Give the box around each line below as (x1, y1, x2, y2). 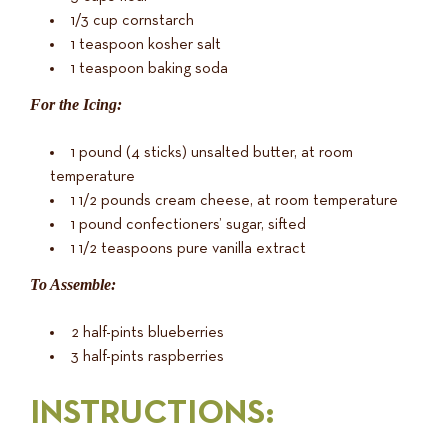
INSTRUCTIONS (30, 396, 265, 431)
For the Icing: (30, 96, 122, 114)
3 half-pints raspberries (71, 349, 224, 366)
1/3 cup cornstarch (71, 13, 194, 30)
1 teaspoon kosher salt (71, 37, 221, 54)
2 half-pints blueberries (71, 325, 224, 342)
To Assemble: (30, 276, 116, 294)
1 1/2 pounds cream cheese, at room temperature (71, 193, 398, 210)
